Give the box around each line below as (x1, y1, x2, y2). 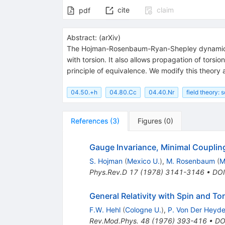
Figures (137, 116, 162, 125)
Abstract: (66, 33, 97, 42)
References (70, 116, 108, 125)
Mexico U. (127, 156, 160, 165)
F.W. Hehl (89, 205, 121, 214)
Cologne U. (125, 205, 161, 214)
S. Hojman (89, 156, 123, 165)
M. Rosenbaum (166, 156, 215, 165)
